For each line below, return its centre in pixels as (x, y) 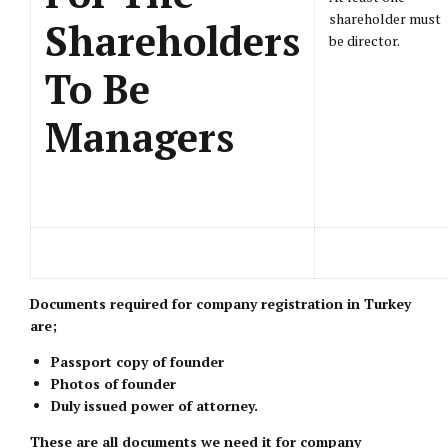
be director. (364, 40)
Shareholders (172, 40)
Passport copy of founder (137, 361)
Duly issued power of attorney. (154, 405)
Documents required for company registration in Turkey (220, 303)
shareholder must (385, 18)
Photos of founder (113, 383)
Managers (139, 136)
